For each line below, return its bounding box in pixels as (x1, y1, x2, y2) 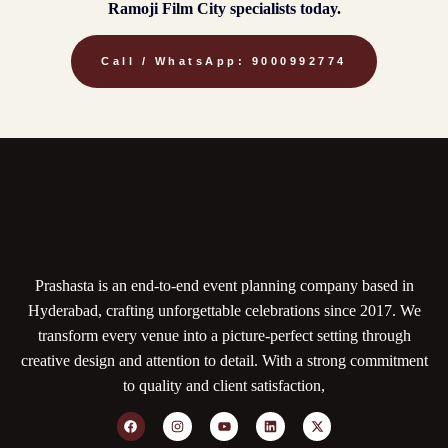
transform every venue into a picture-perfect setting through (37, 327, 411, 345)
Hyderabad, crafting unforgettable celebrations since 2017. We (27, 302, 421, 320)
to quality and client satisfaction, (123, 377, 325, 395)
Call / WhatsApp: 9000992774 (101, 55, 347, 68)
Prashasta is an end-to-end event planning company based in (34, 277, 414, 295)
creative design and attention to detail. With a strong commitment (20, 352, 428, 370)
